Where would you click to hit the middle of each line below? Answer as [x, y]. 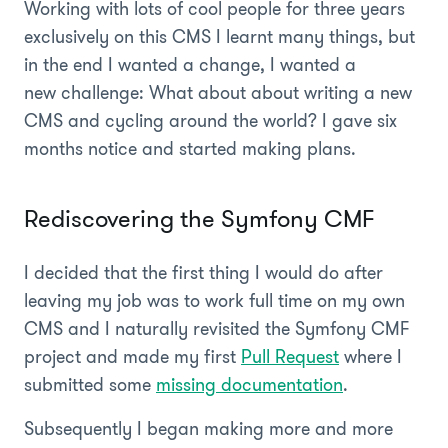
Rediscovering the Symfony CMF [199, 218]
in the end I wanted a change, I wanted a [190, 64]
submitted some [90, 384]
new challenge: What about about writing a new [218, 92]
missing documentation [249, 384]
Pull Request [290, 356]
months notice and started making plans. [190, 148]
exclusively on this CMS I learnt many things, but [219, 36]
